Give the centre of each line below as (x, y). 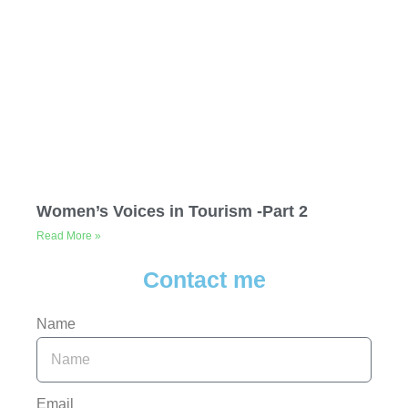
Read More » (69, 235)
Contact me (204, 279)
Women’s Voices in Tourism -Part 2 (172, 211)
